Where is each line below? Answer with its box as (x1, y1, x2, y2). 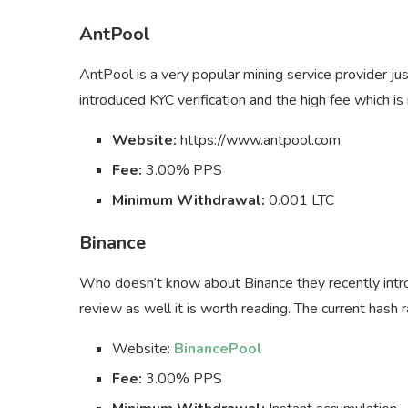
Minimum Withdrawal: (112, 189, 265, 210)
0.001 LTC (265, 189, 334, 210)
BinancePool (174, 338, 262, 359)
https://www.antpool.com (180, 129, 341, 150)
